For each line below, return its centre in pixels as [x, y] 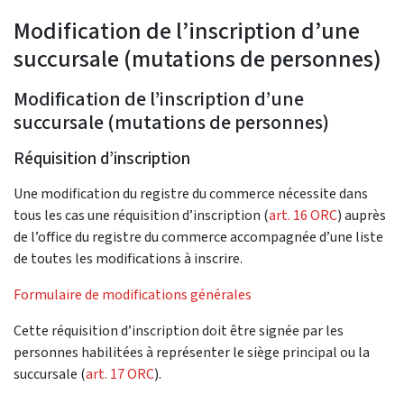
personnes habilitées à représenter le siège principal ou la [192, 353]
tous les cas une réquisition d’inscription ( [141, 216]
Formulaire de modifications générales [133, 295]
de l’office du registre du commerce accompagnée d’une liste [198, 237]
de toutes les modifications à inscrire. [128, 259]
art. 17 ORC [120, 374]
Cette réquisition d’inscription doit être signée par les [179, 331]
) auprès [362, 216]
